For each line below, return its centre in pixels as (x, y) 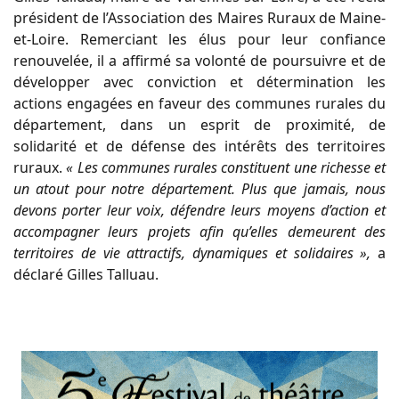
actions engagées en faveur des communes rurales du (199, 103)
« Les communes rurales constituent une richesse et (226, 167)
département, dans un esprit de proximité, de (199, 124)
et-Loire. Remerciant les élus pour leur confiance (199, 39)
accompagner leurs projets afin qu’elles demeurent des (199, 231)
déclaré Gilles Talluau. (86, 274)
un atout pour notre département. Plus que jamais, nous (199, 188)
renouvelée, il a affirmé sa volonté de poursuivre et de (199, 60)
